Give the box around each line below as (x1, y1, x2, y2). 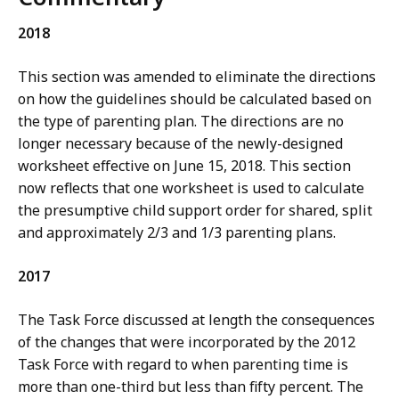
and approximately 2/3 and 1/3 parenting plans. (18, 223, 336, 243)
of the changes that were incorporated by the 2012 (18, 332, 355, 353)
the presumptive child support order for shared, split (18, 200, 372, 221)
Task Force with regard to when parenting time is (18, 354, 348, 375)
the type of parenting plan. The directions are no (18, 111, 344, 132)
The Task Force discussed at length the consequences (18, 310, 375, 330)
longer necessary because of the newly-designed (18, 134, 343, 154)
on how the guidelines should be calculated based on (18, 89, 371, 110)
